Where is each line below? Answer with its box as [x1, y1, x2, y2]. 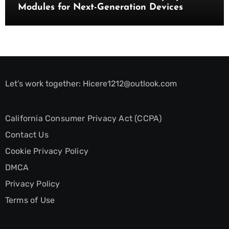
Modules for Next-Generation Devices [17, 3, 183, 13]
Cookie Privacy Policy [5, 146, 88, 156]
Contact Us [5, 130, 49, 140]
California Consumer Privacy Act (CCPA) [5, 113, 162, 124]
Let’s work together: [5, 79, 83, 89]
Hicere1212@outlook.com [82, 79, 177, 89]
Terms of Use [5, 195, 55, 205]
